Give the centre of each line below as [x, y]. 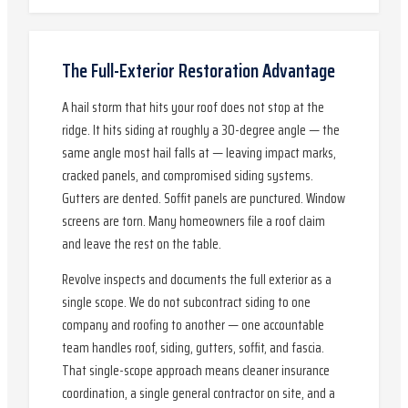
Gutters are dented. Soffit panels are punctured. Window [204, 199]
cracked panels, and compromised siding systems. [188, 176]
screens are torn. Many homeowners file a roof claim [194, 221]
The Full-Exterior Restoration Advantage [199, 71]
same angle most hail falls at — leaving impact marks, [199, 153]
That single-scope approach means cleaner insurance [196, 371]
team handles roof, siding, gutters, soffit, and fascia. [193, 348]
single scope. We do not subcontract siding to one [186, 302]
